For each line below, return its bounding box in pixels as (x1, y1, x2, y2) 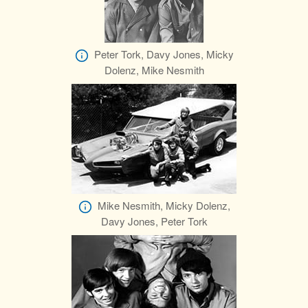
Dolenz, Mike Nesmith (104, 62, 204, 77)
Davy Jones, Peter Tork (100, 213, 208, 228)
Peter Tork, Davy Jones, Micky (93, 46, 234, 61)
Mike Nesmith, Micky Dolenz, (97, 197, 230, 212)
